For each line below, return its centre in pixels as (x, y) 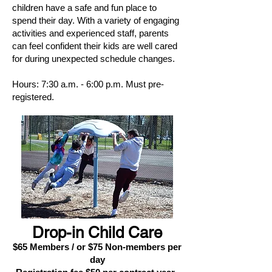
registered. (33, 97)
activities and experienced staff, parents (90, 33)
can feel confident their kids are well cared (95, 46)
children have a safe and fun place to (84, 8)
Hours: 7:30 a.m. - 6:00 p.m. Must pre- (88, 84)
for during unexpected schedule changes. (93, 59)
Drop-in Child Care (97, 233)
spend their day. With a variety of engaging (96, 20)
